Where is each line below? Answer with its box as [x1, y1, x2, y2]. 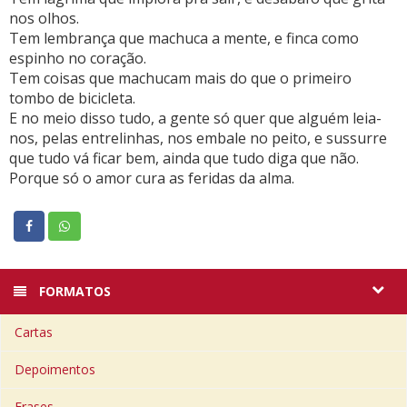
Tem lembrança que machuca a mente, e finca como [9, 28, 359, 49]
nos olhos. [9, 8, 79, 29]
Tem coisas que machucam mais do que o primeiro [9, 68, 352, 89]
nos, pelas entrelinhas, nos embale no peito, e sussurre [9, 128, 387, 149]
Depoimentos [15, 361, 95, 379]
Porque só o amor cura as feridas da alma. [9, 168, 294, 189]
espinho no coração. [9, 48, 146, 69]
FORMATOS [35, 283, 111, 301]
